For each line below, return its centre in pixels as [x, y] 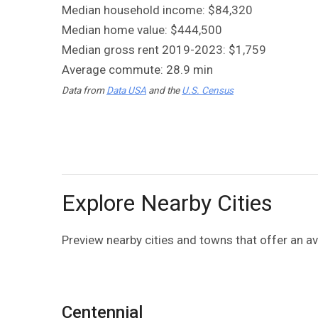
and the [164, 90]
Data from [84, 90]
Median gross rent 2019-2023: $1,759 [164, 49]
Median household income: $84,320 [157, 10]
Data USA [126, 90]
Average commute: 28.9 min [137, 69]
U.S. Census [208, 90]
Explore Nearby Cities [167, 203]
